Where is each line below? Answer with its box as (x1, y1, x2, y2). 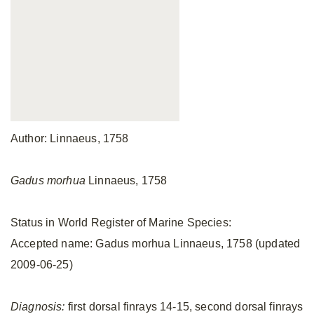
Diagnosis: (11, 301, 65, 313)
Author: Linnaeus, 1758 (11, 132, 129, 144)
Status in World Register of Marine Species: (11, 217, 231, 228)
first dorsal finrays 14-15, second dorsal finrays (64, 301, 303, 313)
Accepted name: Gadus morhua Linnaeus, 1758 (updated (11, 238, 301, 250)
